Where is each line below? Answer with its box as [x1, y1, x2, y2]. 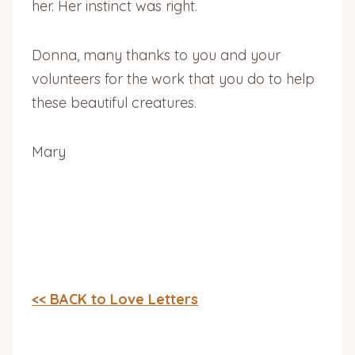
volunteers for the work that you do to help [32, 69, 315, 88]
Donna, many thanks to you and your [32, 45, 281, 64]
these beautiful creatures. [32, 93, 197, 112]
